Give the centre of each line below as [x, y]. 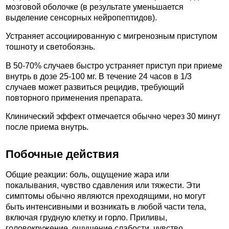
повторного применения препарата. [74, 98]
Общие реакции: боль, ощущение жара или [87, 175]
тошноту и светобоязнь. [50, 47]
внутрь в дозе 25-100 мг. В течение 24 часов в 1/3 [99, 76]
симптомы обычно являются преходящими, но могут [106, 196]
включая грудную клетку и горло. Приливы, [86, 218]
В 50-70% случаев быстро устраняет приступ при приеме [114, 65]
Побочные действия [62, 154]
